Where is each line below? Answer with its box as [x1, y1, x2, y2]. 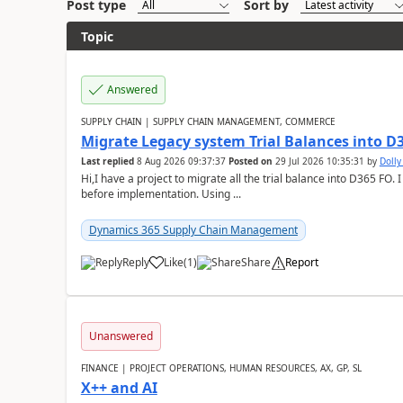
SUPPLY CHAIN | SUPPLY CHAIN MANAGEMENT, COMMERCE [80, 115, 336, 128]
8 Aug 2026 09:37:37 [136, 155, 226, 167]
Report [284, 255, 318, 270]
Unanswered [88, 328, 153, 344]
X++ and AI [80, 378, 157, 398]
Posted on [228, 155, 273, 167]
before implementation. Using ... [80, 186, 241, 201]
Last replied [80, 155, 134, 167]
